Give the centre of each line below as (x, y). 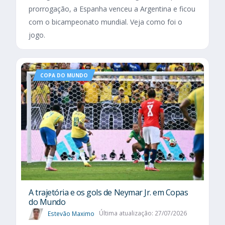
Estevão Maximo (71, 213)
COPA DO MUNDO (64, 75)
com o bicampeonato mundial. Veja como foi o (105, 22)
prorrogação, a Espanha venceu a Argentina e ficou (112, 9)
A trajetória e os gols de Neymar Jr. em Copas (108, 192)
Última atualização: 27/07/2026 (143, 213)
